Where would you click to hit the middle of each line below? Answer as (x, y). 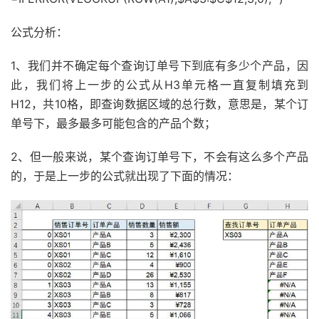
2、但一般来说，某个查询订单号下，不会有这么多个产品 (159, 157)
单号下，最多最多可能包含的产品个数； (113, 124)
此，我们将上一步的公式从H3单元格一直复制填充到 (159, 85)
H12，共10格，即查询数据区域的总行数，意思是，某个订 (159, 104)
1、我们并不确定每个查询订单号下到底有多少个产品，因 (159, 66)
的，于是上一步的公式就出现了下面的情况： (125, 176)
